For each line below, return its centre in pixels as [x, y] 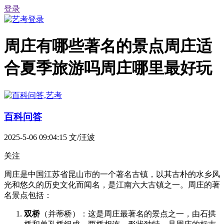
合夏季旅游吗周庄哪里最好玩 [108, 68]
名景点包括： [28, 195]
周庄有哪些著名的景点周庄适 [108, 46]
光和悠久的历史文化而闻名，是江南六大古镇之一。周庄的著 [112, 185]
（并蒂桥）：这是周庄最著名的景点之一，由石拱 [128, 214]
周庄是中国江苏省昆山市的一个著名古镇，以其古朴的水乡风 [112, 174]
